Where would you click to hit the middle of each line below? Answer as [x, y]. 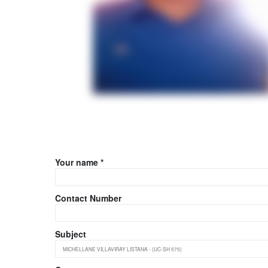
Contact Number [88, 198]
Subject [71, 234]
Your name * [79, 162]
